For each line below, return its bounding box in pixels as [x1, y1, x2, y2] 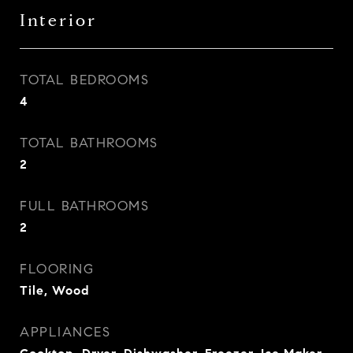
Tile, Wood [20, 283, 90, 298]
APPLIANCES [20, 324, 110, 340]
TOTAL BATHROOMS [20, 135, 158, 151]
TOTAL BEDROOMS [20, 72, 149, 88]
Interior [20, 10, 97, 31]
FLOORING [20, 261, 94, 277]
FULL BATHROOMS [20, 198, 149, 214]
